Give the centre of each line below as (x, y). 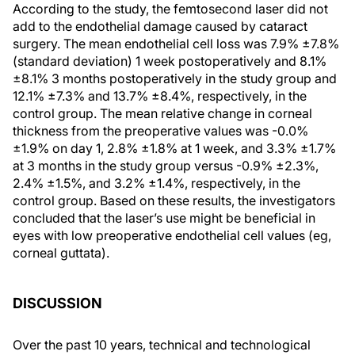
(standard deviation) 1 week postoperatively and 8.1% (170, 61)
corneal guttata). (61, 253)
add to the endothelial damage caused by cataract (160, 26)
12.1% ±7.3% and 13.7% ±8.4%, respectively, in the (160, 96)
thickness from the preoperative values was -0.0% (160, 131)
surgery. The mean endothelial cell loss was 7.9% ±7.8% (176, 44)
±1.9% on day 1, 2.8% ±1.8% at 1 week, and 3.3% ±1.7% (174, 148)
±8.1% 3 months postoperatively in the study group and (175, 78)
